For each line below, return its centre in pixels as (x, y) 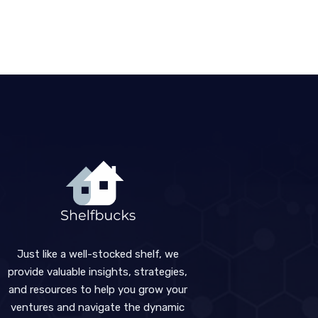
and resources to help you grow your (98, 289)
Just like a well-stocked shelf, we (98, 254)
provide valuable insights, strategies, (98, 272)
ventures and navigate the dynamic (98, 307)
